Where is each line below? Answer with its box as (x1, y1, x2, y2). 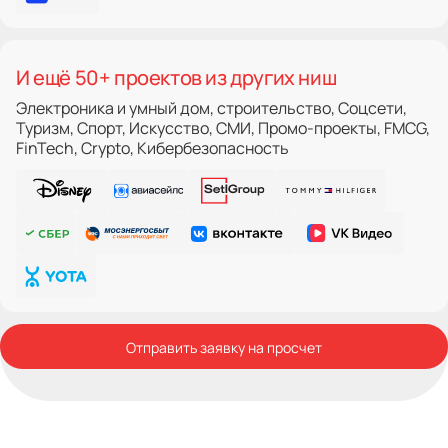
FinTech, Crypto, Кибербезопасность (16, 136, 289, 159)
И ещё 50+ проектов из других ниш (16, 62, 337, 92)
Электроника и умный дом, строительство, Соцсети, (16, 96, 407, 119)
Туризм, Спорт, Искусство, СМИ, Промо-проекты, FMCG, (16, 116, 430, 139)
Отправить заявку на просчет (126, 336, 322, 357)
